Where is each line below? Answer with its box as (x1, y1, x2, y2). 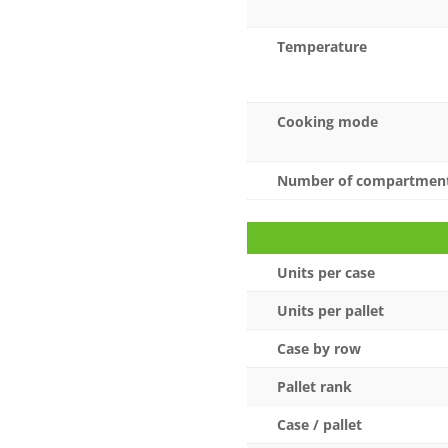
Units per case (276, 263, 375, 283)
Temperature (276, 36, 367, 56)
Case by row (276, 339, 361, 359)
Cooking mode (276, 111, 378, 131)
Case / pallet (276, 415, 362, 435)
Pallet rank (276, 377, 352, 397)
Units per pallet (276, 301, 384, 321)
